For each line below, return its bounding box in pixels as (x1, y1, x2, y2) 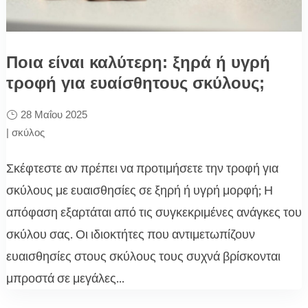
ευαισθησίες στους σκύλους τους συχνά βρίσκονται (5, 247, 280, 265)
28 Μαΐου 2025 (20, 108, 87, 120)
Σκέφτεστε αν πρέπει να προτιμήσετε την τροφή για (5, 159, 278, 177)
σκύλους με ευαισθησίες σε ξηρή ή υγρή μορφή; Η (5, 181, 273, 199)
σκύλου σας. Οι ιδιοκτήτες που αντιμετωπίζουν (5, 225, 255, 243)
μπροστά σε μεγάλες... (5, 269, 124, 287)
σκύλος (11, 126, 45, 138)
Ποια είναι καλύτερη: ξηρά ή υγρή (5, 52, 270, 71)
